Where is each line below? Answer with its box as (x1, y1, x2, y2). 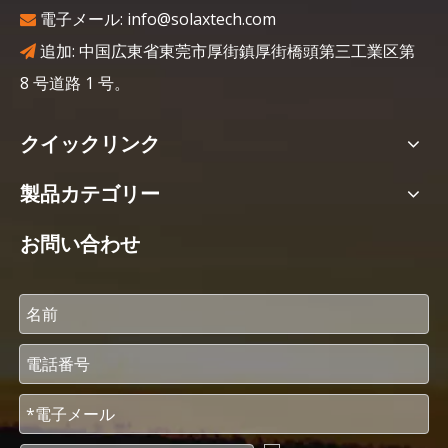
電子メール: (40, 8, 127, 30)
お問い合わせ (20, 231, 140, 256)
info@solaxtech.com (127, 8, 276, 30)
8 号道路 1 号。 (20, 72, 130, 94)
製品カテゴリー (20, 181, 160, 206)
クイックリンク (20, 131, 160, 156)
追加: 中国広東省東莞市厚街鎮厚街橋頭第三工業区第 (36, 40, 415, 62)
